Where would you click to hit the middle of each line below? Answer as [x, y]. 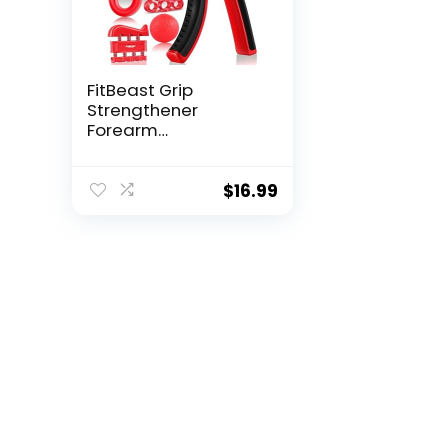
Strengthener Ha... [161, 150]
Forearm [123, 130]
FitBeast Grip [140, 90]
